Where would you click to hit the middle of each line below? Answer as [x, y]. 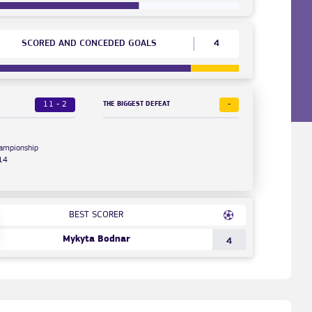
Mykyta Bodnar [96, 239]
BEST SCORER [96, 214]
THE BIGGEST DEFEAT [137, 104]
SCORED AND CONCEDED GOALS [89, 43]
